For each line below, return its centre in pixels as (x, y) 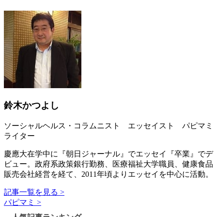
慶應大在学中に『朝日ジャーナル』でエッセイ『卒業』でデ (108, 154)
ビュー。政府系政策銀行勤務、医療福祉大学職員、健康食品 (108, 164)
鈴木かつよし (31, 106)
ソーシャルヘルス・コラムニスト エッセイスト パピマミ (108, 125)
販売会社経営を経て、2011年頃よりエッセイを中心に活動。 (108, 174)
